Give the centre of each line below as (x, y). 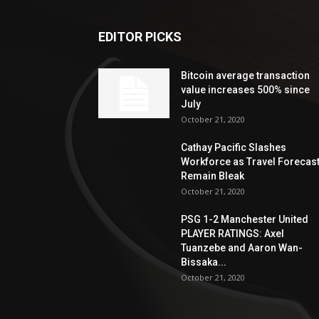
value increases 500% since (245, 90)
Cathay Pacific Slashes (234, 147)
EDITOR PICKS (140, 37)
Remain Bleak (213, 176)
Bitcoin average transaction (245, 75)
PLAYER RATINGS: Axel (232, 234)
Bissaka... (204, 262)
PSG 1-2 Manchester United (245, 219)
